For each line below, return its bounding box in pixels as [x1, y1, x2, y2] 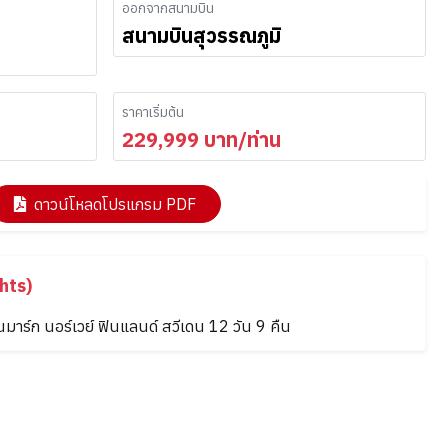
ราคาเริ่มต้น [122, 103, 184, 121]
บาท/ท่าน [199, 126, 281, 153]
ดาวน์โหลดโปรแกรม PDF [34, 194, 196, 214]
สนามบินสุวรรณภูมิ [122, 22, 281, 49]
